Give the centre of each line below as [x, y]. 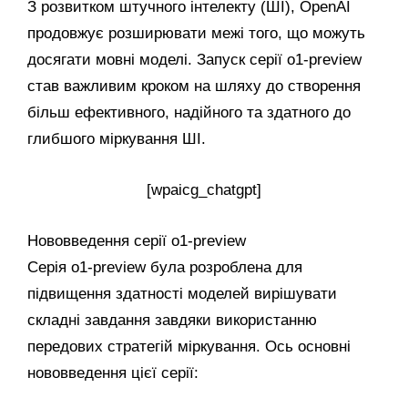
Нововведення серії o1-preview [137, 241]
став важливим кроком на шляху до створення [194, 87]
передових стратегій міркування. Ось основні [189, 347]
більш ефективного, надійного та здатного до [189, 113]
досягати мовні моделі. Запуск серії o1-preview [194, 60]
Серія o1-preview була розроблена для [165, 268]
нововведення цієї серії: [113, 373]
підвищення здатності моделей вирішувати [182, 294]
